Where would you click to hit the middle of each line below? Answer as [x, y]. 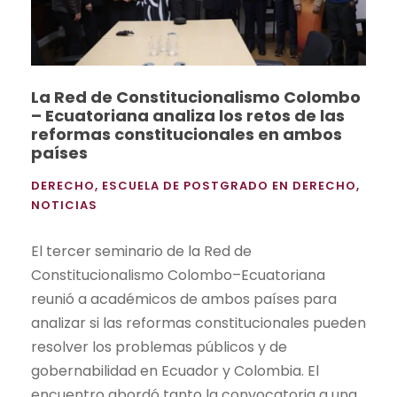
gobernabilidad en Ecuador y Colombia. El [175, 370]
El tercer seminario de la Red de [141, 251]
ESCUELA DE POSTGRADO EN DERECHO [229, 185]
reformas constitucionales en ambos [187, 134]
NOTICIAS [64, 205]
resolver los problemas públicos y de [159, 346]
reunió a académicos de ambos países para [184, 299]
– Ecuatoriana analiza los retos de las [188, 115]
